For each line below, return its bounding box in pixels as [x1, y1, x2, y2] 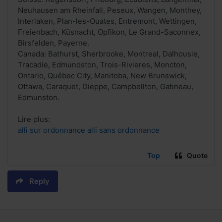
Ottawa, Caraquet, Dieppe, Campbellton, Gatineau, [18, 82, 193, 92]
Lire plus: [18, 114, 50, 124]
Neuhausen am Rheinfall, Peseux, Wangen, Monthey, [18, 5, 202, 15]
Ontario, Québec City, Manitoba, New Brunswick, [18, 71, 187, 81]
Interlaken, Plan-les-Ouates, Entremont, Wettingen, [18, 16, 197, 26]
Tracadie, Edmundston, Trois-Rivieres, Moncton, [18, 60, 187, 70]
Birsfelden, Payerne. [18, 38, 89, 48]
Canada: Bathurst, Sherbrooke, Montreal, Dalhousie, [18, 49, 200, 59]
